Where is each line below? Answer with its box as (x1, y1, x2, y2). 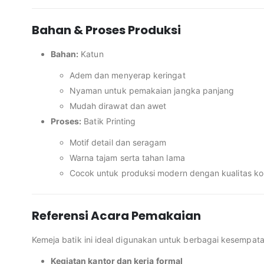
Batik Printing (81, 116, 136, 127)
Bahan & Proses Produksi (31, 22, 181, 39)
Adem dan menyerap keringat (69, 70, 186, 81)
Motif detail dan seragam (69, 137, 167, 148)
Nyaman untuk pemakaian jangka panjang (69, 85, 235, 96)
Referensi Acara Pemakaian (31, 207, 201, 225)
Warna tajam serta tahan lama (69, 153, 185, 163)
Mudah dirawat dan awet (69, 101, 167, 111)
